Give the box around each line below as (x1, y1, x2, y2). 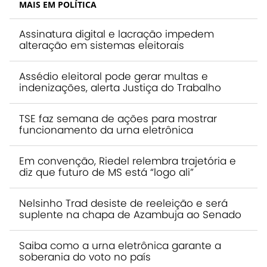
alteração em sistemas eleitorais (19, 38, 184, 52)
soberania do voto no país (19, 249, 151, 264)
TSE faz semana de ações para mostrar (19, 111, 217, 126)
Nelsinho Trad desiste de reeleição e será (19, 195, 228, 210)
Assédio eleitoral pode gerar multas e (19, 69, 208, 83)
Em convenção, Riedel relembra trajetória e (19, 153, 236, 168)
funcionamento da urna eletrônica (19, 122, 193, 137)
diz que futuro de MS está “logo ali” (19, 164, 194, 179)
